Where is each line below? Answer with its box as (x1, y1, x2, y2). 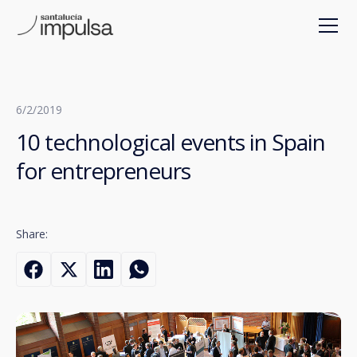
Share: (16, 226, 48, 241)
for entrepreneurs (16, 155, 190, 186)
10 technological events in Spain (16, 127, 325, 157)
